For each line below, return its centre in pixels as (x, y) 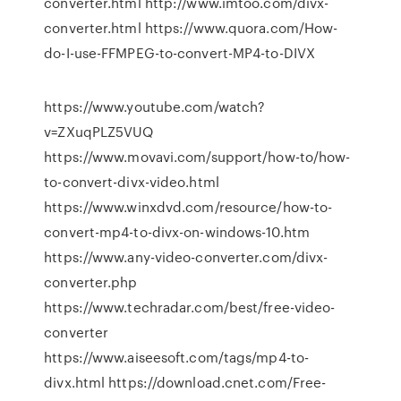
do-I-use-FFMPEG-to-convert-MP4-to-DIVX (180, 53)
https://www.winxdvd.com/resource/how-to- (188, 207)
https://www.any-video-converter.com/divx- (186, 257)
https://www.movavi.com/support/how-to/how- (197, 157)
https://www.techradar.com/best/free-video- (190, 307)
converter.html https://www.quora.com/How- (191, 28)
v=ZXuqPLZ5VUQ (99, 132)
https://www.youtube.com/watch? (155, 107)
